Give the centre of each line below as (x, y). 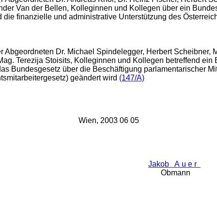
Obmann (175, 173)
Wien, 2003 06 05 (108, 120)
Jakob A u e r (174, 164)
